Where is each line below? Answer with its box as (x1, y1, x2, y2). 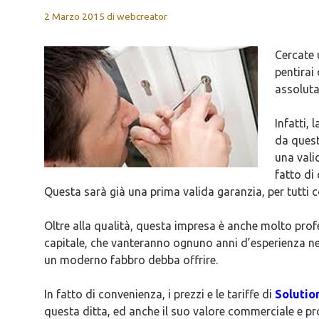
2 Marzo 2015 (44, 11, 105, 22)
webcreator (117, 11, 167, 22)
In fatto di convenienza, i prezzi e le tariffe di (44, 288, 275, 300)
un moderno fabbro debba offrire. (44, 253, 218, 266)
